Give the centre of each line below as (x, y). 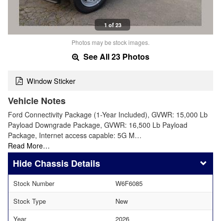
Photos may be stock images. (110, 42)
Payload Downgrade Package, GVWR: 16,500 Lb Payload (98, 125)
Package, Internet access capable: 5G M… (75, 135)
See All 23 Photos (115, 57)
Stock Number (34, 183)
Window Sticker (51, 80)
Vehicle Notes (37, 100)
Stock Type (30, 201)
